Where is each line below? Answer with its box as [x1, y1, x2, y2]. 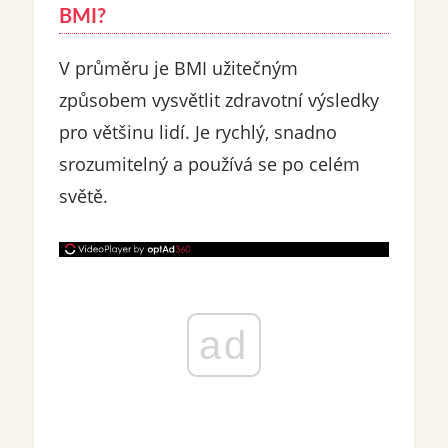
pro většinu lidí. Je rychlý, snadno [58, 120, 337, 145]
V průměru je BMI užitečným [58, 56, 298, 81]
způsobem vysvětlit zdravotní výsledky [58, 88, 379, 113]
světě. [58, 184, 108, 209]
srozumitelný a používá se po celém [58, 152, 360, 177]
